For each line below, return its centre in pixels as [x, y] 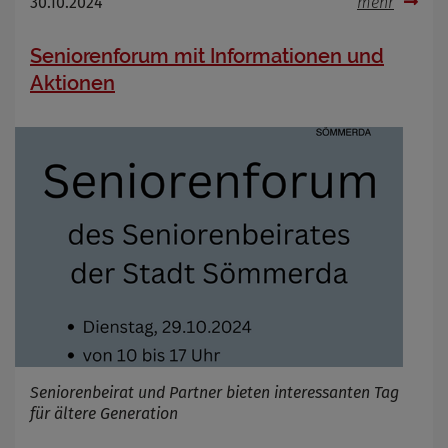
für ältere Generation [104, 413]
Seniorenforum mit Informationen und [207, 55]
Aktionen [72, 82]
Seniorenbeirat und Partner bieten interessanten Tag [214, 392]
